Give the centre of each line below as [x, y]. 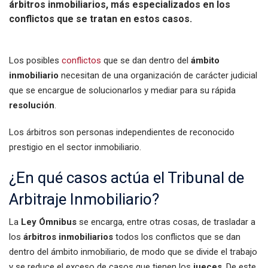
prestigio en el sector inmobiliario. [75, 147]
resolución [32, 105]
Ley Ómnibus [49, 222]
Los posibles [35, 60]
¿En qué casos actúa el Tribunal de [127, 178]
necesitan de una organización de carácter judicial [158, 75]
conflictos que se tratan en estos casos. [100, 19]
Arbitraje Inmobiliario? [84, 199]
